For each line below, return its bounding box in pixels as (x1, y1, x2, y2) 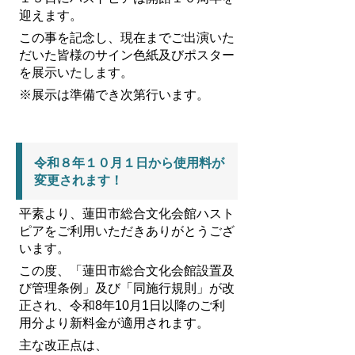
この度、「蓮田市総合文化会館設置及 (19, 263, 235, 277)
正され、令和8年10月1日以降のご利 (19, 298, 225, 312)
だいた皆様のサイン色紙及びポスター (19, 48, 235, 62)
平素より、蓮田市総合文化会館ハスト (19, 206, 235, 220)
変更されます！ (34, 173, 123, 187)
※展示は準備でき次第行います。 (19, 87, 209, 101)
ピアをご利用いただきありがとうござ (19, 223, 235, 238)
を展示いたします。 (19, 65, 133, 79)
